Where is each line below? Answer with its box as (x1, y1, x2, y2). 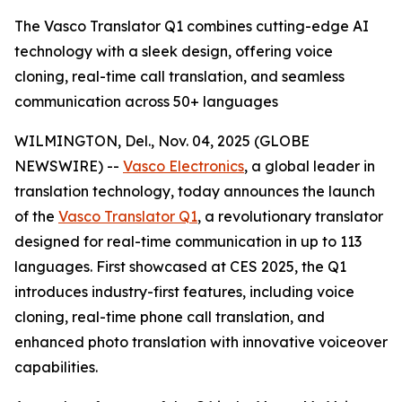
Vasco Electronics (123, 157, 244, 175)
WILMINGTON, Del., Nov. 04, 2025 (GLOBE (14, 132, 310, 150)
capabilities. (14, 358, 98, 376)
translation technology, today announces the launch (14, 182, 375, 200)
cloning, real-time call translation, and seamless (14, 67, 345, 85)
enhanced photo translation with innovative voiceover (14, 333, 388, 351)
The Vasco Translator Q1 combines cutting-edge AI (14, 17, 369, 35)
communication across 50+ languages (14, 92, 278, 110)
